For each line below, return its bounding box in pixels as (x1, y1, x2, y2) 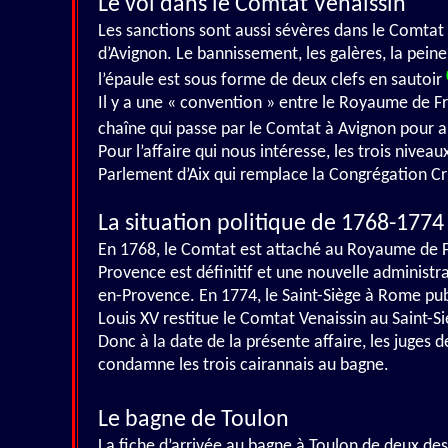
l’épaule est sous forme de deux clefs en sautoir (98, 71, 446, 90)
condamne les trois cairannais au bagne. (98, 356, 389, 375)
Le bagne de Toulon (98, 408, 289, 432)
